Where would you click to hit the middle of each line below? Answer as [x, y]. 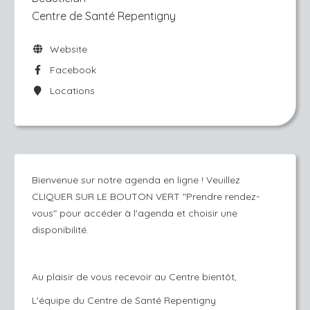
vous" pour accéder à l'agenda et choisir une [135, 213]
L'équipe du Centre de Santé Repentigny [124, 300]
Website [65, 49]
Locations [69, 91]
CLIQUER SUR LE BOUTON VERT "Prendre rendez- [146, 197]
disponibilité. [60, 230]
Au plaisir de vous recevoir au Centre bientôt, [134, 277]
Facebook [70, 70]
